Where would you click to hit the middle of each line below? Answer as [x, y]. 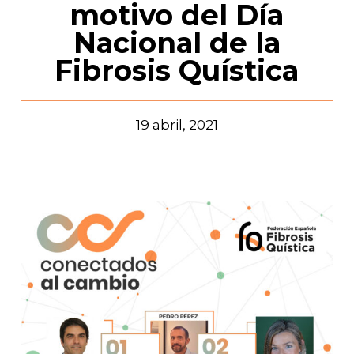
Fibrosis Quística [177, 70]
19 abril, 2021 [177, 125]
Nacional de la [177, 43]
